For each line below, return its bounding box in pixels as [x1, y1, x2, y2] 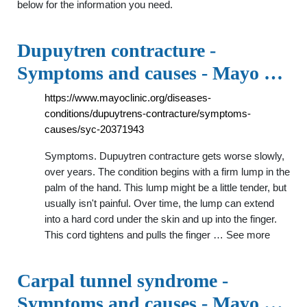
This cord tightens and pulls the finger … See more [45, 229, 270, 241]
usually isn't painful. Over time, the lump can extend [45, 197, 274, 209]
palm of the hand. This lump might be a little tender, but [45, 182, 286, 193]
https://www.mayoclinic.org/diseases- [45, 92, 211, 103]
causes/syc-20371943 [45, 123, 144, 135]
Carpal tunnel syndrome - [17, 270, 228, 291]
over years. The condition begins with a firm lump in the [45, 166, 290, 177]
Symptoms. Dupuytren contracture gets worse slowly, [45, 150, 284, 162]
